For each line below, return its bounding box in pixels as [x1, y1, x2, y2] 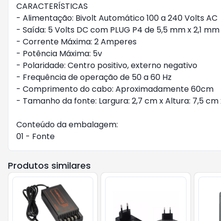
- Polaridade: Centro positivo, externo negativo [16, 60, 197, 71]
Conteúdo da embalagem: [16, 119, 118, 130]
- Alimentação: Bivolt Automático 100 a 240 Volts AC [16, 12, 218, 24]
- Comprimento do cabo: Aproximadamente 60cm [16, 83, 214, 95]
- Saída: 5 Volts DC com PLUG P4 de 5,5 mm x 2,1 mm [16, 24, 220, 36]
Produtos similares [8, 159, 91, 172]
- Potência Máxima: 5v [16, 48, 102, 59]
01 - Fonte [16, 131, 55, 142]
